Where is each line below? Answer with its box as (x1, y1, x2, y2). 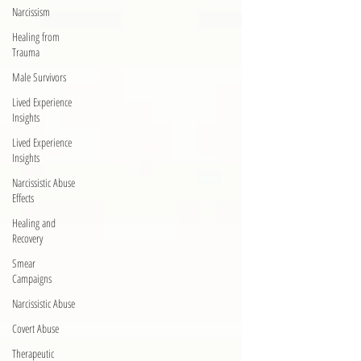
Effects (12, 190, 34, 205)
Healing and (12, 215, 56, 230)
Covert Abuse (12, 321, 59, 336)
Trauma (12, 44, 39, 60)
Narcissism (12, 4, 50, 19)
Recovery (12, 230, 43, 246)
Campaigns (12, 271, 52, 286)
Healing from (12, 29, 60, 44)
